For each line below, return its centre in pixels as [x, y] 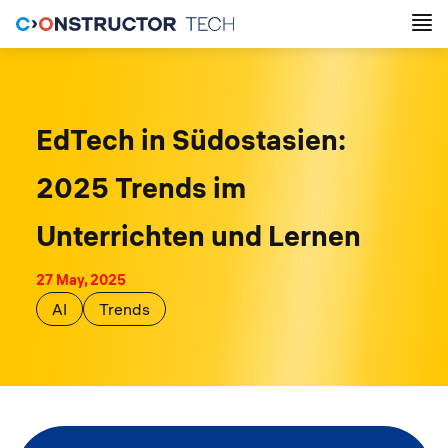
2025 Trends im [141, 188]
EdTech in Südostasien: [191, 140]
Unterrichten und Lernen [198, 236]
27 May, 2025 [81, 280]
